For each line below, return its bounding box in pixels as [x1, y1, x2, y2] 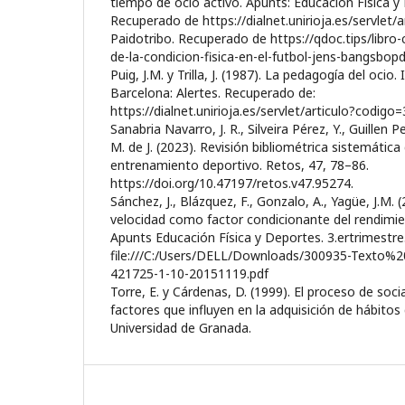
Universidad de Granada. [110, 318, 251, 336]
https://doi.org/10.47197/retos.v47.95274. [110, 174, 353, 192]
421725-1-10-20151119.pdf [110, 264, 268, 282]
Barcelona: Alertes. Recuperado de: [110, 83, 316, 101]
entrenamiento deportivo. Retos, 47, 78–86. [110, 155, 369, 174]
